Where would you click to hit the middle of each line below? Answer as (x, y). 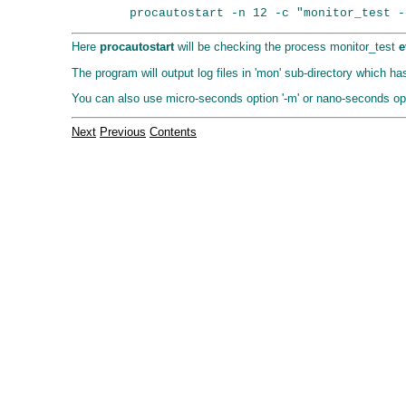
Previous (123, 131)
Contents (173, 131)
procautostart (137, 47)
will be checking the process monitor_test (286, 47)
